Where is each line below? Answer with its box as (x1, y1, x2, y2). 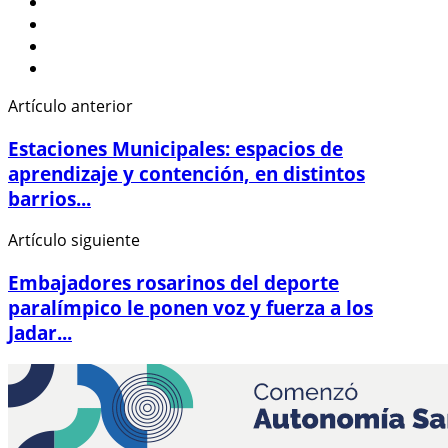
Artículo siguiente (8, 229, 140, 252)
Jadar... (8, 320, 72, 346)
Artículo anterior (8, 94, 133, 117)
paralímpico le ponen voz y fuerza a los (8, 295, 373, 321)
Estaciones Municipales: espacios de (8, 135, 343, 161)
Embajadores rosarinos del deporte (8, 270, 339, 296)
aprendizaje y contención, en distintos (8, 160, 365, 186)
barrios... (8, 185, 91, 211)
